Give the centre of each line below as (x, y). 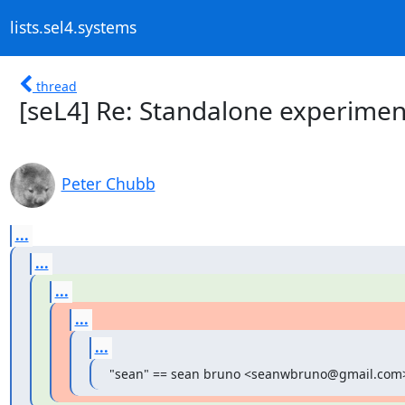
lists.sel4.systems (73, 28)
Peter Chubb (108, 183)
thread (57, 86)
